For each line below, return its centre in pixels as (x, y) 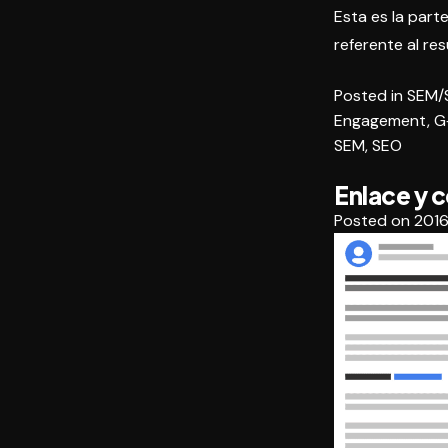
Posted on (374, 221)
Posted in (370, 96)
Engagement (380, 121)
